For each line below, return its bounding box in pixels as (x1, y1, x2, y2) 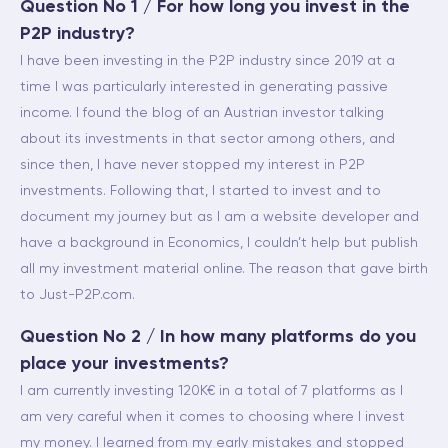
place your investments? (20, 355, 229, 373)
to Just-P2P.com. (20, 288, 135, 302)
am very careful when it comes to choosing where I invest (20, 410, 405, 424)
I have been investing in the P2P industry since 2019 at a (20, 54, 395, 68)
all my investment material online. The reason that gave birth (20, 262, 428, 276)
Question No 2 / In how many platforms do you (20, 328, 416, 346)
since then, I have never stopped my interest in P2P (20, 158, 365, 172)
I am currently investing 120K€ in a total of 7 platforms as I (20, 384, 403, 398)
